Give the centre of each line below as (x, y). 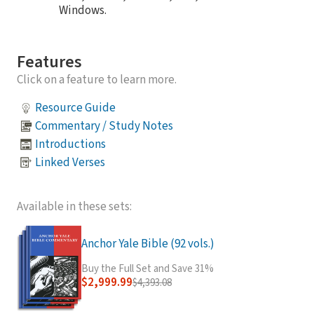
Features (49, 62)
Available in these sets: (74, 207)
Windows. (83, 11)
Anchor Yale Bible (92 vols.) (148, 244)
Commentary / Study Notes (104, 126)
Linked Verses (70, 162)
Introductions (70, 144)
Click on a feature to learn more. (97, 80)
